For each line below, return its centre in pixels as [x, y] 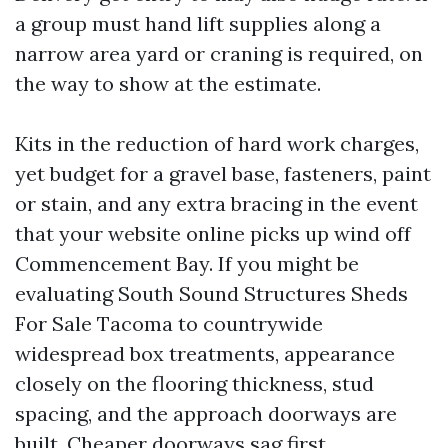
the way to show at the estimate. [168, 83]
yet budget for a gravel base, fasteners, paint [223, 173]
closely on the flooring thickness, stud [194, 383]
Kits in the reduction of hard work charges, [217, 143]
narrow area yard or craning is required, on [219, 53]
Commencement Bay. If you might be [187, 263]
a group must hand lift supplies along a [198, 23]
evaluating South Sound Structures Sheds [211, 293]
